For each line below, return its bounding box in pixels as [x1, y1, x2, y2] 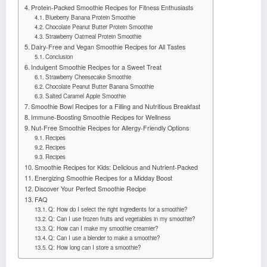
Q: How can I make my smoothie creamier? [48, 224, 159, 232]
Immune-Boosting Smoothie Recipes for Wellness [31, 113, 171, 122]
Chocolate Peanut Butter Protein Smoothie [45, 23, 153, 31]
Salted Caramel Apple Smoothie [45, 92, 126, 100]
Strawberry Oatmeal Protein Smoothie [45, 32, 142, 41]
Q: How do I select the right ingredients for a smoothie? [48, 205, 188, 213]
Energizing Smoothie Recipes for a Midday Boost [35, 173, 173, 182]
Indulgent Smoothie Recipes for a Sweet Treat [31, 63, 162, 72]
